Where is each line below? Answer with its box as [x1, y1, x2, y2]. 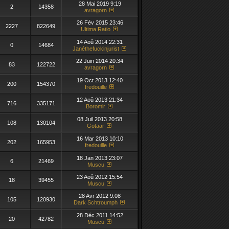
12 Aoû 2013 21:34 [77, 97, 123, 103]
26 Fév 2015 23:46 [76, 19, 123, 26]
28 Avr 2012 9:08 [79, 193, 121, 199]
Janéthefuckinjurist [72, 45, 119, 52]
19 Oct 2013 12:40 [77, 77, 123, 83]
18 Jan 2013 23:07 [77, 155, 123, 161]
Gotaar [87, 123, 104, 129]
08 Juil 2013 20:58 [77, 116, 122, 122]
